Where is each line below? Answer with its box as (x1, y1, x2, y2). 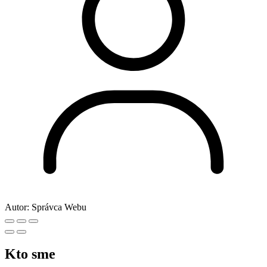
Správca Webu (32, 202, 86, 213)
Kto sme (5, 246, 55, 262)
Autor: (5, 202, 29, 213)
